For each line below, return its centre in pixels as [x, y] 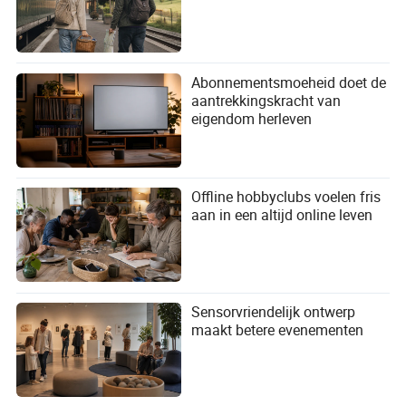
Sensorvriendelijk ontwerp [274, 311]
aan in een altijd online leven [282, 215]
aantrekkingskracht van [266, 100]
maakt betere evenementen [278, 329]
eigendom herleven [252, 118]
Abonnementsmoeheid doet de [289, 82]
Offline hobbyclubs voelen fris [286, 197]
